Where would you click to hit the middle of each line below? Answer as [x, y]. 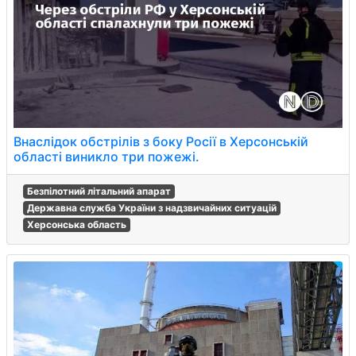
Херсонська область [76, 224]
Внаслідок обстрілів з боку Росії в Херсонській [161, 141]
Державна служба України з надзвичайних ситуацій [151, 208]
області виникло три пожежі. [106, 157]
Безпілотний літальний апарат [99, 191]
